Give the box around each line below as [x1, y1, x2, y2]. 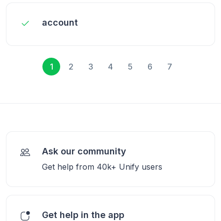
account [42, 17, 78, 28]
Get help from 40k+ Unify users [42, 161, 162, 172]
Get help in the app [42, 209, 124, 220]
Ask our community [42, 146, 126, 156]
